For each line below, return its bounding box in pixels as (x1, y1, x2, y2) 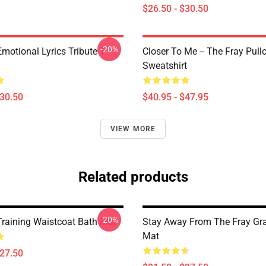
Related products (78, 169, 188, 185)
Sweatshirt (142, 60, 187, 71)
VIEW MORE (110, 125, 156, 133)
